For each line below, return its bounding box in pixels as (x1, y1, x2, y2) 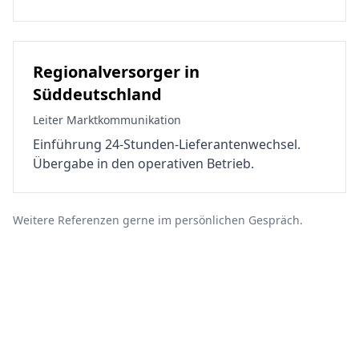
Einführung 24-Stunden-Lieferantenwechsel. (33, 135, 301, 153)
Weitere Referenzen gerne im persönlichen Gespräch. (13, 212, 303, 228)
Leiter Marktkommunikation (33, 112, 181, 127)
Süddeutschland (33, 83, 162, 105)
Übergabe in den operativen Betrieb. (33, 155, 254, 172)
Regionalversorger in (33, 61, 200, 83)
